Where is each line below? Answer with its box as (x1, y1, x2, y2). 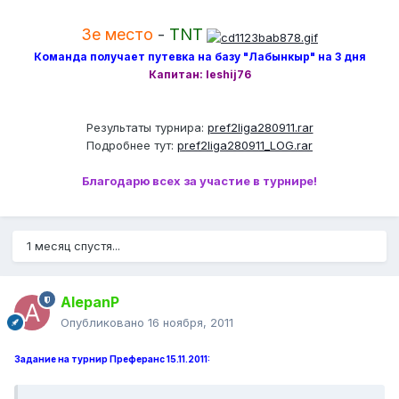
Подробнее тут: (86, 138, 177, 153)
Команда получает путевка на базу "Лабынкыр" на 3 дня (33, 50, 366, 64)
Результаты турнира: (85, 120, 208, 135)
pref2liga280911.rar (207, 120, 313, 135)
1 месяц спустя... (27, 239, 120, 254)
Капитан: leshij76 (148, 68, 251, 82)
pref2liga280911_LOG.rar (177, 138, 313, 153)
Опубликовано (61, 315, 148, 330)
